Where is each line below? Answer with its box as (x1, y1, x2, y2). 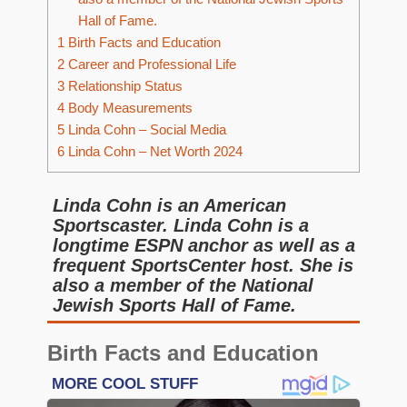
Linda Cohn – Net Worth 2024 (65, 144, 243, 160)
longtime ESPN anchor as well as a (53, 235, 355, 255)
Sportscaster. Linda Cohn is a (53, 215, 309, 235)
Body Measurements (65, 100, 193, 116)
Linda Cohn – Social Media (65, 122, 226, 138)
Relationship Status (65, 78, 183, 94)
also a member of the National (53, 275, 313, 295)
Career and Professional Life (65, 56, 236, 73)
